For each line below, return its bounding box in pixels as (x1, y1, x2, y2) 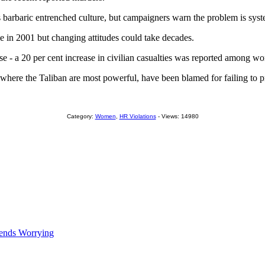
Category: (66, 112, 95, 119)
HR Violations (119, 112, 156, 119)
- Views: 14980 (156, 112, 199, 119)
